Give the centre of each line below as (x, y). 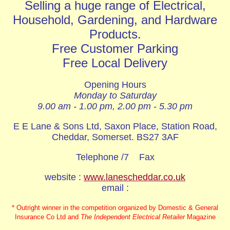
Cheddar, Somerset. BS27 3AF (115, 137)
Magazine (200, 217)
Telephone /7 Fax (115, 157)
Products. (115, 34)
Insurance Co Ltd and (47, 217)
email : (115, 188)
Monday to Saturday (115, 95)
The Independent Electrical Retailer (132, 217)
